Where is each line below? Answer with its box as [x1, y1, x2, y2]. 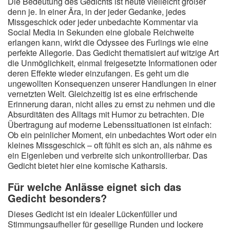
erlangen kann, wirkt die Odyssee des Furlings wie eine [8, 36, 208, 48]
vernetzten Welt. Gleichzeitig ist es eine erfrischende [8, 88, 198, 100]
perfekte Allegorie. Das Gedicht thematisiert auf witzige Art [8, 47, 219, 59]
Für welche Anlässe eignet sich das [8, 179, 181, 194]
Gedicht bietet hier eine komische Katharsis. [8, 160, 167, 171]
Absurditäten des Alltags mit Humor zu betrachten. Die [8, 108, 204, 120]
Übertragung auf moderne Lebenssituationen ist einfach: [8, 119, 212, 130]
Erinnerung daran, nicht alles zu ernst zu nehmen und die [8, 98, 215, 110]
